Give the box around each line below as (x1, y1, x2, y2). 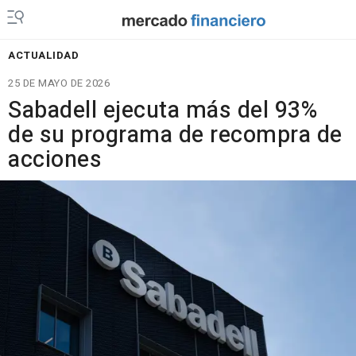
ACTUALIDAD (8, 48, 79, 63)
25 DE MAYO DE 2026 (8, 75, 110, 91)
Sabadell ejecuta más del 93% (8, 94, 317, 127)
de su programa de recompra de (8, 118, 342, 152)
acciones (8, 143, 102, 176)
